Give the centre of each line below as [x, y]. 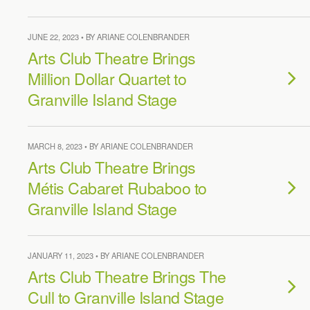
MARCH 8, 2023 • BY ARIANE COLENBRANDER [110, 146]
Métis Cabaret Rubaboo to [117, 188]
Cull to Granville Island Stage [126, 297]
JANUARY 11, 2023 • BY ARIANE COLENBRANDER [116, 255]
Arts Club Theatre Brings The [127, 276]
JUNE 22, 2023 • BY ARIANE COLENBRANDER [109, 37]
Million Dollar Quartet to [107, 78]
